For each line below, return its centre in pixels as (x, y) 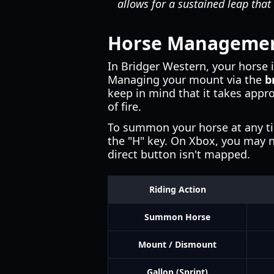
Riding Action (177, 189)
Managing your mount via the (186, 80)
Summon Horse (177, 217)
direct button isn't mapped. (179, 154)
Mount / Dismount (177, 244)
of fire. (124, 106)
